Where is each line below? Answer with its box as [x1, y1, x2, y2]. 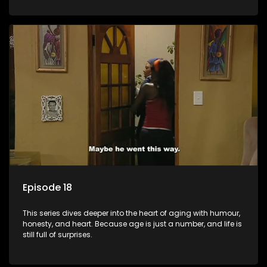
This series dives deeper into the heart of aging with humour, [23, 208, 240, 219]
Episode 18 [23, 181, 72, 195]
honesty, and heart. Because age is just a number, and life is [23, 219, 242, 229]
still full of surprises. [23, 229, 92, 240]
